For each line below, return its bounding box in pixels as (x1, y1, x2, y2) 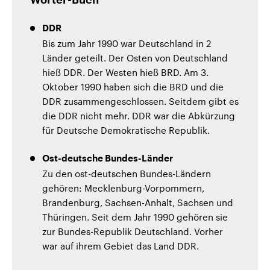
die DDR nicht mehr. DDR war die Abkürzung (42, 110, 235, 121)
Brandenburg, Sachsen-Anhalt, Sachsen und (42, 196, 233, 208)
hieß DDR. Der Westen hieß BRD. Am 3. (42, 66, 209, 78)
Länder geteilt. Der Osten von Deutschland (42, 52, 228, 63)
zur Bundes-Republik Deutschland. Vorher (42, 225, 223, 237)
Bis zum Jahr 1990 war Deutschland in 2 (42, 37, 211, 49)
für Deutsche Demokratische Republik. (42, 124, 210, 136)
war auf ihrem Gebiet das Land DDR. (42, 240, 199, 251)
